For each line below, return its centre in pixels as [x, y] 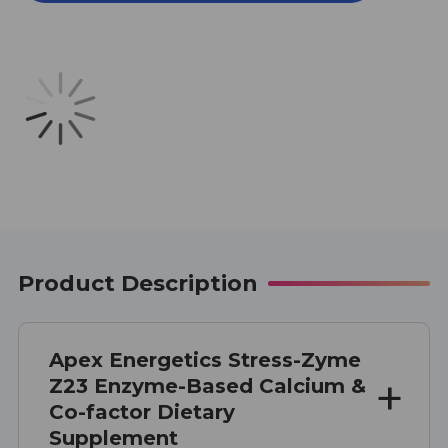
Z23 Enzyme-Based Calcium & [207, 385]
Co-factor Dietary [142, 411]
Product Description [138, 283]
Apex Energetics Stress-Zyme [205, 359]
